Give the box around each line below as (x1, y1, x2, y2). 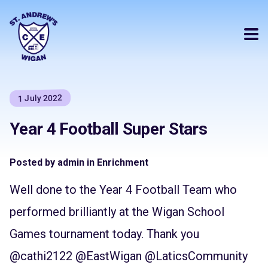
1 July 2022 (17, 93, 63, 103)
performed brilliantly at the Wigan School (10, 204, 224, 219)
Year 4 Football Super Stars (10, 118, 208, 139)
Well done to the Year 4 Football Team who (10, 182, 237, 197)
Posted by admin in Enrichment (10, 156, 148, 168)
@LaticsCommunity (145, 248, 248, 263)
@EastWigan (75, 248, 142, 263)
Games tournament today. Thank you (10, 226, 199, 241)
